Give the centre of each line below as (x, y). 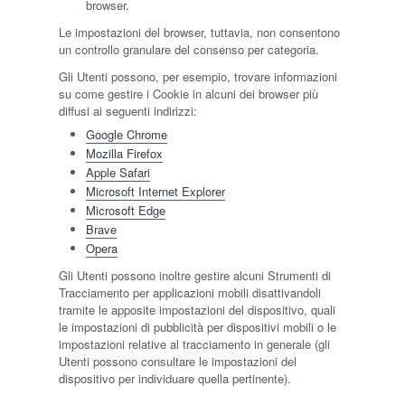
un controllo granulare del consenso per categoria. (188, 49)
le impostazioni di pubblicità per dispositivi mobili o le (197, 327)
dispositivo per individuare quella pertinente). (174, 378)
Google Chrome (126, 134)
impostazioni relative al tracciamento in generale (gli (194, 344)
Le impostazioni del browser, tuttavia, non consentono (199, 32)
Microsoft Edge (125, 210)
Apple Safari (118, 172)
